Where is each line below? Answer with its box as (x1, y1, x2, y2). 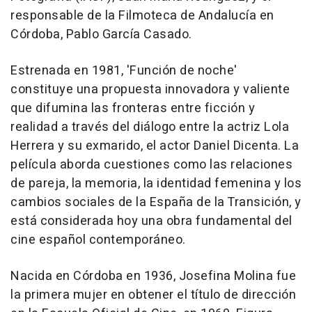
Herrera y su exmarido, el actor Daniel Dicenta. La (10, 136, 299, 155)
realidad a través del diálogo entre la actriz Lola (10, 117, 289, 136)
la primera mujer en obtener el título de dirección (10, 285, 296, 304)
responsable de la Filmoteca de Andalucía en (10, 6, 274, 25)
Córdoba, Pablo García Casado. (10, 24, 192, 44)
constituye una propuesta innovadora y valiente (10, 79, 290, 99)
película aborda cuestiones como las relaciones (10, 155, 292, 174)
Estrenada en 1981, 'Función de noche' (10, 61, 237, 80)
